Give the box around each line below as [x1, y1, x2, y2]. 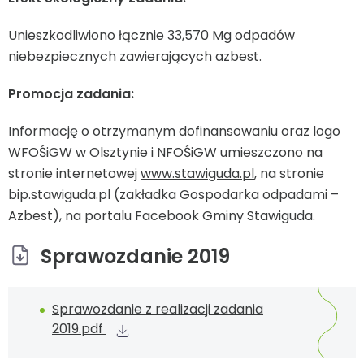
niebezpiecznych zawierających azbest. [8, 47, 262, 67]
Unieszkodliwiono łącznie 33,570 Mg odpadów [8, 26, 295, 45]
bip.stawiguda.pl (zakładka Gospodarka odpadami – [8, 185, 339, 205]
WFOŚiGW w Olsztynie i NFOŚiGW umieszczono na [8, 143, 323, 162]
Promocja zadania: [8, 84, 134, 104]
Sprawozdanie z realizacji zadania [52, 300, 263, 319]
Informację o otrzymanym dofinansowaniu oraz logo [8, 122, 340, 141]
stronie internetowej [8, 164, 141, 184]
